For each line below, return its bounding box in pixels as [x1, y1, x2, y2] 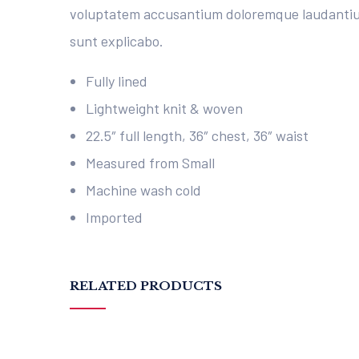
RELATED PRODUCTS [70, 278, 222, 293]
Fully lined [86, 72, 147, 90]
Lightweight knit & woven [86, 99, 243, 117]
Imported [86, 208, 143, 226]
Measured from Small [86, 154, 215, 171]
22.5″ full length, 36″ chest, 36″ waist [86, 127, 309, 144]
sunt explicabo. [70, 32, 163, 50]
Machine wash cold [86, 181, 201, 199]
